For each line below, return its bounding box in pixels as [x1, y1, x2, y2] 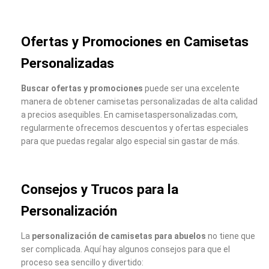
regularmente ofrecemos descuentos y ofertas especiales [21, 123, 249, 133]
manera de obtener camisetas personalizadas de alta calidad [21, 97, 258, 107]
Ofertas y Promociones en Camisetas [21, 33, 249, 50]
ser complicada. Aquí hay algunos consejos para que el [21, 244, 230, 255]
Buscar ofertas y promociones [21, 83, 143, 94]
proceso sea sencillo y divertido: [21, 258, 144, 268]
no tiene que [206, 231, 255, 241]
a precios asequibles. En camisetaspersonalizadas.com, [21, 110, 238, 120]
